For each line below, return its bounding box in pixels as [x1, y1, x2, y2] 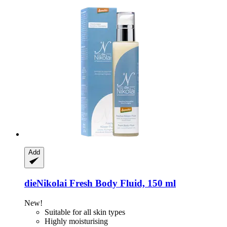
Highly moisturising [45, 216, 108, 225]
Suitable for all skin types [45, 207, 125, 216]
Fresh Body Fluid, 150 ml [67, 177, 176, 188]
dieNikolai [24, 177, 67, 188]
